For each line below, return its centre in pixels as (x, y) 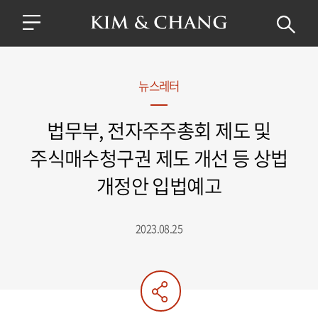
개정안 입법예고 (159, 185)
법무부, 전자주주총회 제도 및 (159, 130)
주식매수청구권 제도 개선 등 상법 (159, 158)
